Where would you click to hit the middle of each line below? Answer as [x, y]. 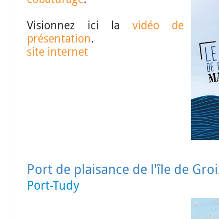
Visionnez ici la [80, 25]
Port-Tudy [56, 185]
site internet [57, 52]
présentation [59, 38]
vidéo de [158, 25]
